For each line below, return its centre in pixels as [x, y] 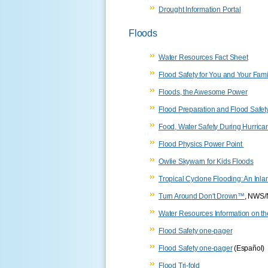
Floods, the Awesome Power [203, 92]
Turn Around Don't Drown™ [202, 196]
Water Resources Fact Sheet [203, 57]
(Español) [249, 248]
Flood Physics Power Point [200, 144]
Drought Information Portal [200, 9]
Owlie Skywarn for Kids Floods [206, 161]
